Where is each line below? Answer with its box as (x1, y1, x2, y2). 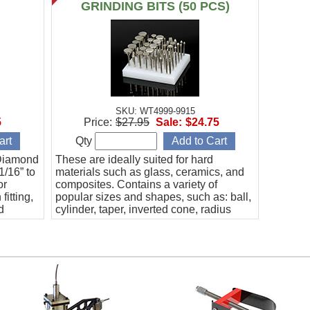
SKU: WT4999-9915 (115, 106, 195, 116)
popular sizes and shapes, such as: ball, (55, 191, 251, 203)
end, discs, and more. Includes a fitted (55, 216, 239, 228)
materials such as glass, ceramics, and (55, 166, 244, 178)
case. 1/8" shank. (55, 228, 139, 240)
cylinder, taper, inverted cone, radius (55, 203, 231, 215)
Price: (84, 116, 112, 128)
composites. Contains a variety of (55, 179, 217, 190)
